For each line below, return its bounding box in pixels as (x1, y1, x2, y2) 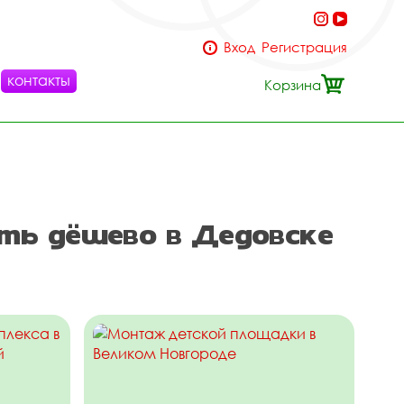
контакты (7, 71, 70, 89)
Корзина (264, 77, 321, 93)
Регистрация (262, 39, 347, 55)
